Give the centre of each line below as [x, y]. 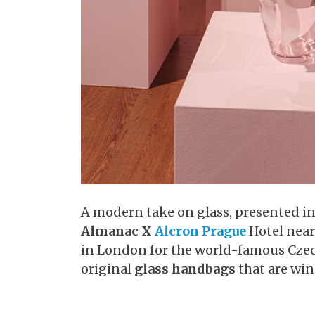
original [108, 269]
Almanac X [116, 231]
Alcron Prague [200, 231]
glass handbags [185, 269]
